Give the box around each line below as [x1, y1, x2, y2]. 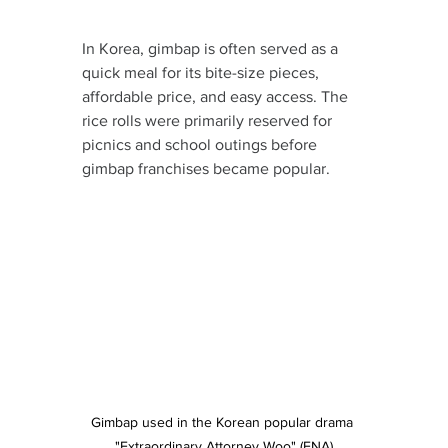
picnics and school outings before [82, 135, 321, 153]
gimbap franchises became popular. [82, 159, 330, 177]
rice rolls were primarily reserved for [82, 111, 336, 129]
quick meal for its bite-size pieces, [82, 63, 323, 81]
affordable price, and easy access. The [82, 87, 352, 105]
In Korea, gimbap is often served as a [82, 39, 342, 57]
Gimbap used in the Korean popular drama [91, 414, 357, 431]
